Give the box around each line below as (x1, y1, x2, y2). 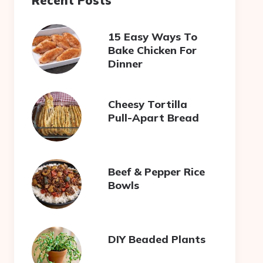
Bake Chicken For (108, 43, 197, 57)
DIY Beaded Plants (108, 232, 206, 246)
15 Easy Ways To (108, 29, 198, 43)
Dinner (108, 56, 143, 70)
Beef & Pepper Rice (108, 164, 205, 178)
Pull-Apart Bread (108, 110, 200, 124)
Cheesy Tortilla (108, 97, 188, 111)
